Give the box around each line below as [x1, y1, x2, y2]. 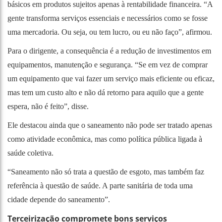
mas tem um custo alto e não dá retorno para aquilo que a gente [7, 88, 204, 97]
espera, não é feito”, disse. [7, 102, 89, 111]
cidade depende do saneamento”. [7, 195, 110, 204]
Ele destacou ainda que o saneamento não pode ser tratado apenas [7, 120, 212, 129]
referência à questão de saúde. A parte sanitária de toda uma [7, 181, 193, 190]
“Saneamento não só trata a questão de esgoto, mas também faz [7, 167, 204, 176]
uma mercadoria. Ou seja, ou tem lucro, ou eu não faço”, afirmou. [7, 27, 212, 36]
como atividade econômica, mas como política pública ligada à [7, 134, 202, 143]
